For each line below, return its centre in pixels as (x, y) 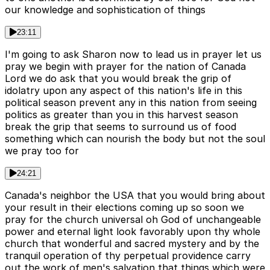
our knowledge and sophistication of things (105, 10)
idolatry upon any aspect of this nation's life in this (124, 91)
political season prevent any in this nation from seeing (131, 103)
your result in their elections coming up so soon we (124, 208)
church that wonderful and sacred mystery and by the (132, 244)
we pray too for (42, 151)
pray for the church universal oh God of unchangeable (133, 220)
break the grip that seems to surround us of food (121, 127)
